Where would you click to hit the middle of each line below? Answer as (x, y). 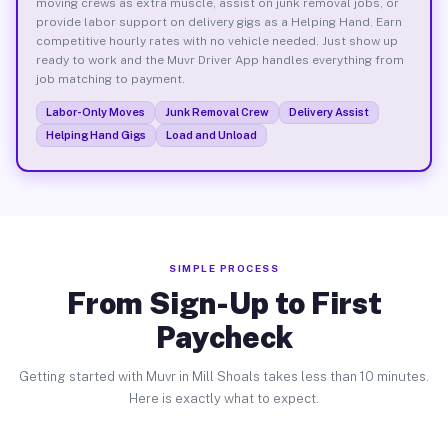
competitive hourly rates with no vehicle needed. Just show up (216, 40)
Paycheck (224, 337)
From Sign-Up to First (224, 303)
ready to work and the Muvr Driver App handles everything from (219, 59)
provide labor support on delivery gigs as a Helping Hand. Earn (218, 21)
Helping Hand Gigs (95, 134)
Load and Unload (211, 134)
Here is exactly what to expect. (224, 398)
